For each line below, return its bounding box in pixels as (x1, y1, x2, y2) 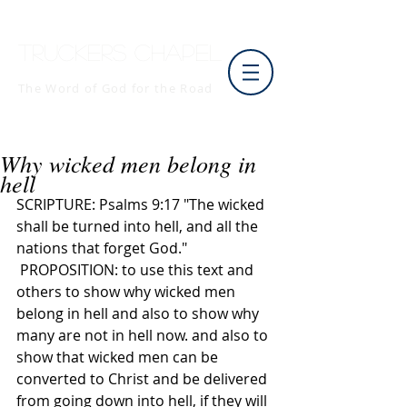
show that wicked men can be (16, 347, 222, 367)
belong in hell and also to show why (16, 303, 263, 323)
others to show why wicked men (16, 282, 239, 302)
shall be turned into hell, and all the (16, 216, 262, 236)
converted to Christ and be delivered (16, 369, 271, 389)
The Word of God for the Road (18, 80, 213, 96)
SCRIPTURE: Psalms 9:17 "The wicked (16, 194, 268, 214)
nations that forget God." (16, 238, 187, 258)
